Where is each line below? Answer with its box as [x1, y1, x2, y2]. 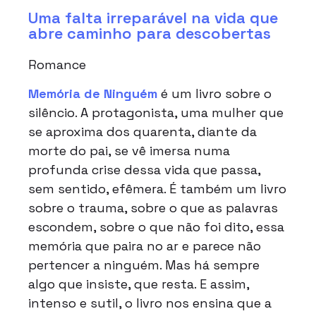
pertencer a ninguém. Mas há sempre [28, 257, 260, 274]
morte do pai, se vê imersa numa [28, 142, 230, 159]
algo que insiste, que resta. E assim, [28, 276, 249, 293]
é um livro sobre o [157, 85, 272, 102]
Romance [28, 56, 86, 73]
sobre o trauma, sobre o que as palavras [28, 200, 278, 217]
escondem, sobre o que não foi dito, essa [28, 219, 284, 236]
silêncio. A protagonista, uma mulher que [28, 104, 284, 121]
